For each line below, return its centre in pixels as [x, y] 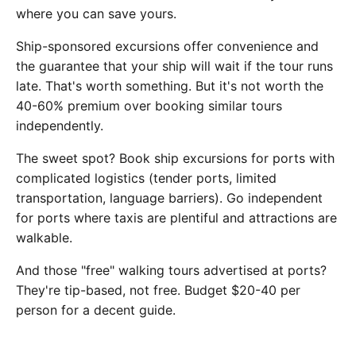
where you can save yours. [96, 14]
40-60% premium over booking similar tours [149, 106]
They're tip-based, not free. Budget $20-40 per [158, 290]
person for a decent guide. [96, 310]
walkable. [44, 238]
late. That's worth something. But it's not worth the [170, 86]
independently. [60, 126]
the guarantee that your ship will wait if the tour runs [174, 66]
